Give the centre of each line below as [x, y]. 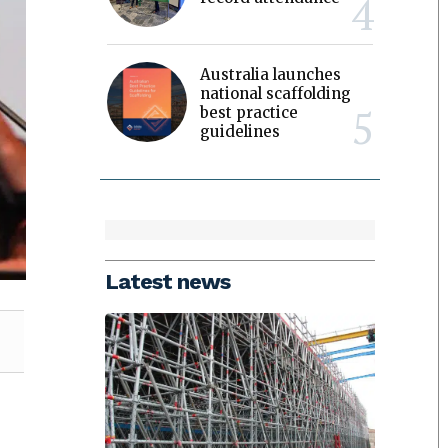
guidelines [240, 131]
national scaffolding [276, 93]
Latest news [168, 282]
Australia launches [271, 74]
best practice [249, 112]
